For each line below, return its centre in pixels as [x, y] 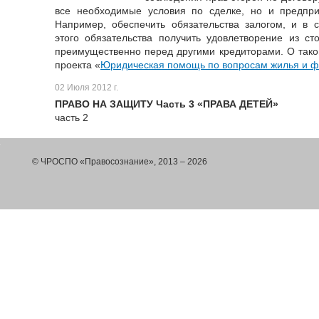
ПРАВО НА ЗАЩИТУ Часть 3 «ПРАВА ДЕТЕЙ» [167, 104]
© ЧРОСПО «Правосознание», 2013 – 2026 [120, 162]
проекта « [78, 65]
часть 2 [72, 118]
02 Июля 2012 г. [87, 88]
